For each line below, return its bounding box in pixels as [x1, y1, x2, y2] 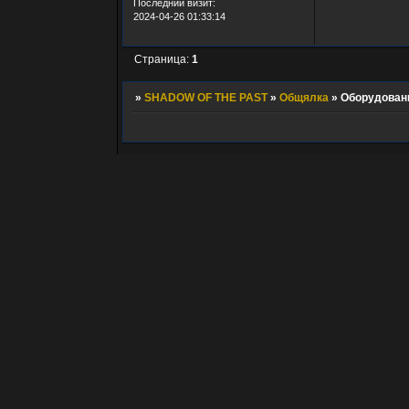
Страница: [133, 53, 192, 67]
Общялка [278, 90, 329, 104]
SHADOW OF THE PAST [143, 90, 267, 104]
